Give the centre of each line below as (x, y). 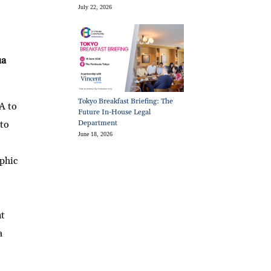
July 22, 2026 (95, 7)
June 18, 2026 (96, 134)
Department (98, 123)
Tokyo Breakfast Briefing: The (126, 102)
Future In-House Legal (115, 113)
